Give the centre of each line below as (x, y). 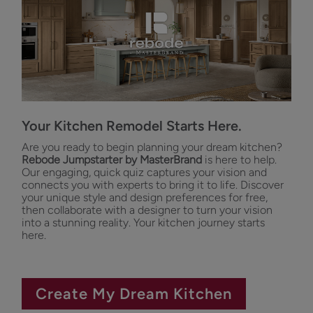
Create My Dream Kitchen (134, 294)
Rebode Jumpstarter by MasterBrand (112, 160)
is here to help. (239, 160)
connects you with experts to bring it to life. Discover (153, 185)
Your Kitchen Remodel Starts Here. (132, 126)
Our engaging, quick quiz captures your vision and (144, 173)
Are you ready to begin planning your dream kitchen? (152, 147)
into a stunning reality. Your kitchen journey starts (143, 223)
